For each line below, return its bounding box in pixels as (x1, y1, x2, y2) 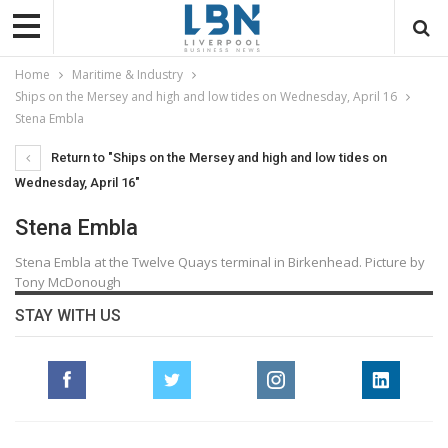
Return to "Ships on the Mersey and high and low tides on (48, 149, 387, 165)
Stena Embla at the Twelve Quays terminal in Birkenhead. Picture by (15, 252, 425, 271)
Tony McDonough (15, 272, 121, 291)
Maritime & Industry (72, 65, 183, 83)
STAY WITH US (15, 305, 121, 325)
